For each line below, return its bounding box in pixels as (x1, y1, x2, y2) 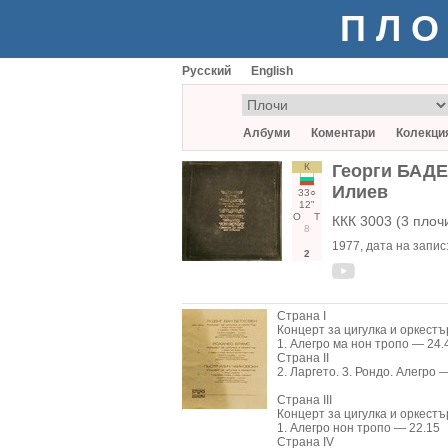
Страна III (277, 393, 332, 407)
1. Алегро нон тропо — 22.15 (277, 421, 440, 435)
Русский (182, 64, 231, 78)
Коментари (311, 126, 375, 140)
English (251, 64, 293, 78)
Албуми (243, 126, 290, 140)
